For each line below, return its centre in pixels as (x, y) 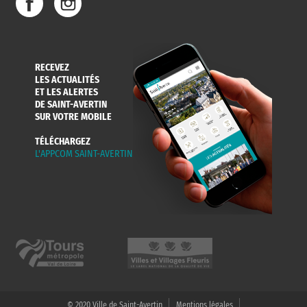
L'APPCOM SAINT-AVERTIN (84, 153)
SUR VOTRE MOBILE (73, 116)
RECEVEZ (52, 67)
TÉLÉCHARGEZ (63, 141)
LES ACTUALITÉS (67, 79)
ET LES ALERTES (66, 92)
